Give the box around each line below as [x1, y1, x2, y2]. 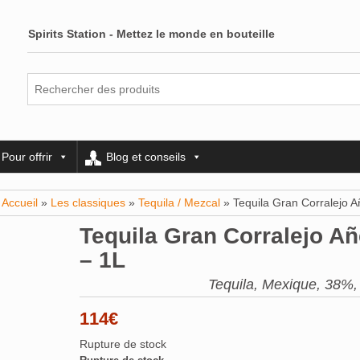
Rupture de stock [79, 337, 166, 350]
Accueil [2, 196, 38, 209]
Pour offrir [2, 150, 52, 163]
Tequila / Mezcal [138, 196, 220, 209]
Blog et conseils [106, 150, 186, 163]
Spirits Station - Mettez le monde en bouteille [28, 27, 276, 40]
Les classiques [51, 196, 125, 209]
